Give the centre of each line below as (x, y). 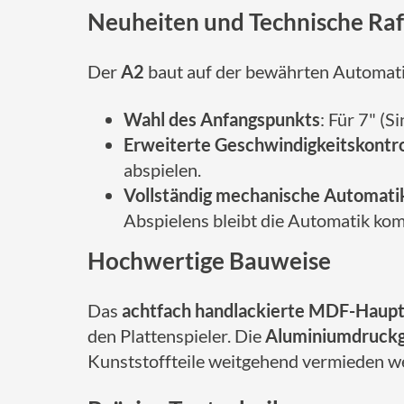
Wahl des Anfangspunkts (222, 119)
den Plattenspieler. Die (176, 335)
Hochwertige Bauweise (209, 261)
